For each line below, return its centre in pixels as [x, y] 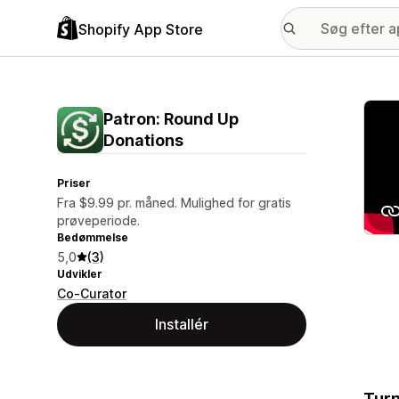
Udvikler [80, 274]
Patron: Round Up [171, 119]
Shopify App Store [141, 29]
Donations [143, 140]
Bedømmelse [93, 237]
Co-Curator [92, 293]
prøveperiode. [98, 220]
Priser [74, 183]
